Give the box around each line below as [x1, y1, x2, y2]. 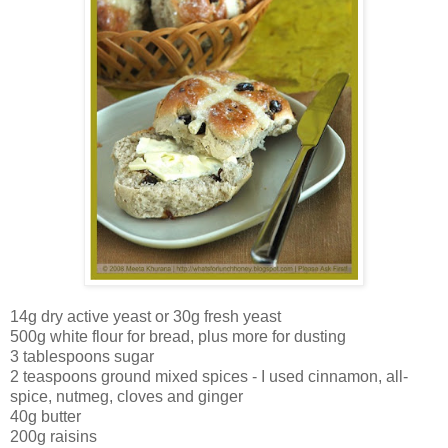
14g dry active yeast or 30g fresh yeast [10, 308, 281, 326]
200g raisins [10, 428, 97, 446]
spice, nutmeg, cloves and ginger [10, 388, 247, 406]
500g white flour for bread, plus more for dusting [10, 328, 346, 346]
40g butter [10, 408, 81, 426]
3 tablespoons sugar [10, 348, 154, 366]
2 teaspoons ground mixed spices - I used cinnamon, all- [10, 368, 408, 386]
